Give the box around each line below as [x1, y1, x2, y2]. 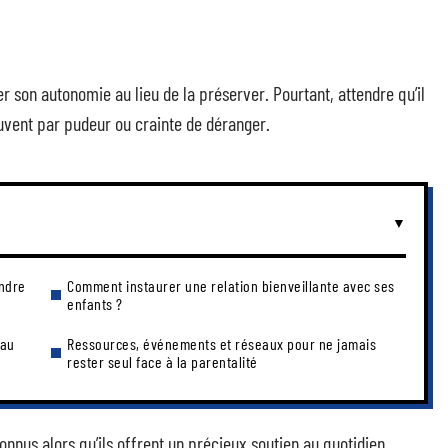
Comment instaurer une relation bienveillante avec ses [67, 276, 395, 295]
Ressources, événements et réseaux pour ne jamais [67, 334, 376, 353]
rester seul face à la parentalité [67, 352, 258, 371]
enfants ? [67, 294, 123, 313]
